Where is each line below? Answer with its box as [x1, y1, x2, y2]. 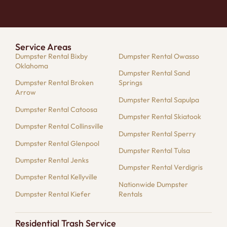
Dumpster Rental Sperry [119, 129, 196, 138]
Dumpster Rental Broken [15, 78, 94, 88]
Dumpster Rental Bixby [15, 52, 88, 61]
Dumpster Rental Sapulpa [119, 95, 199, 104]
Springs [119, 78, 142, 88]
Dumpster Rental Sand [119, 68, 190, 78]
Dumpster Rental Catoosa [15, 104, 97, 114]
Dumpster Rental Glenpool [15, 138, 99, 148]
